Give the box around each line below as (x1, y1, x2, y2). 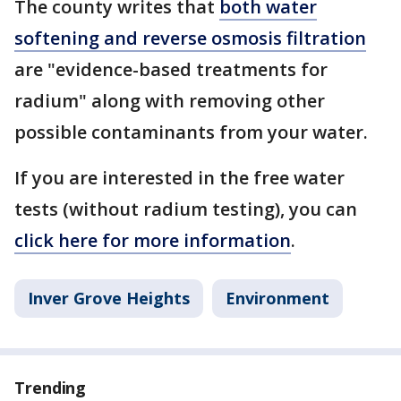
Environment (226, 287, 329, 309)
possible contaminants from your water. (14, 120, 368, 144)
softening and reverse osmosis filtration (14, 26, 366, 50)
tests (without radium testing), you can (14, 197, 357, 221)
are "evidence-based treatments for (14, 57, 328, 81)
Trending (14, 377, 87, 398)
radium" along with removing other (14, 89, 325, 113)
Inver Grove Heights (28, 287, 190, 309)
